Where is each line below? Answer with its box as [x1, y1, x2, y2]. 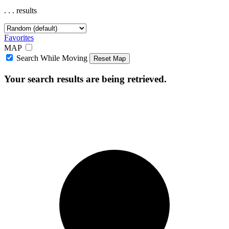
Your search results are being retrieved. [4, 73, 167, 84]
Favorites [4, 33, 34, 42]
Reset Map [94, 55, 126, 63]
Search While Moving [16, 54, 87, 63]
